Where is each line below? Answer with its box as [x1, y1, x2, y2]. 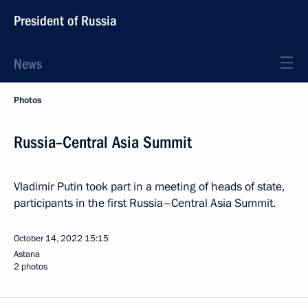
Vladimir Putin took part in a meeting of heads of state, [14, 179, 285, 195]
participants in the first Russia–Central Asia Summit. [14, 195, 276, 211]
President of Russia [14, 12, 117, 29]
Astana [14, 248, 40, 261]
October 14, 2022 [14, 232, 82, 245]
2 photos [14, 261, 47, 273]
